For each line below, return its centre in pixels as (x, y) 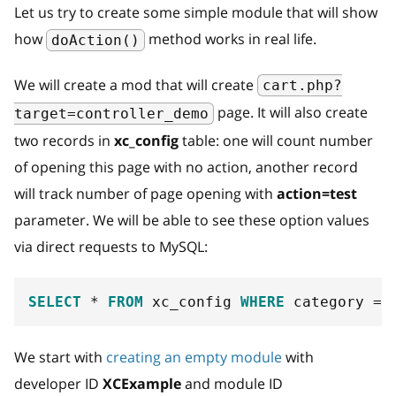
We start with (60, 358)
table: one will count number (276, 141)
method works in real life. (231, 39)
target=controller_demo (111, 114)
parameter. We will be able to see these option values (192, 221)
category (329, 302)
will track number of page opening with (145, 194)
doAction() (95, 40)
